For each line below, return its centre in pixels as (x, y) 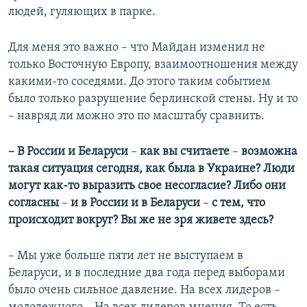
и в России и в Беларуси (135, 204)
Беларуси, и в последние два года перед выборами (147, 273)
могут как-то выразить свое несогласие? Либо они (147, 186)
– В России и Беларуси (70, 152)
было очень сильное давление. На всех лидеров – (144, 291)
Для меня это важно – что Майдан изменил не (137, 48)
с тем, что (237, 204)
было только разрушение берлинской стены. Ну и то (153, 99)
